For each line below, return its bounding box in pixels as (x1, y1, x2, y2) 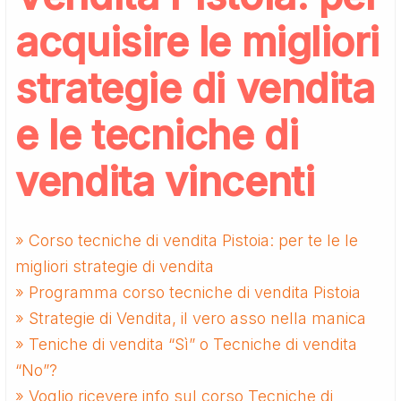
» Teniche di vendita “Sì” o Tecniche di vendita (15, 334, 358, 354)
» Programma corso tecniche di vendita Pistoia (15, 282, 362, 302)
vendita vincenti (15, 156, 315, 206)
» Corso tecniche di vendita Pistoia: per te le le (15, 230, 359, 250)
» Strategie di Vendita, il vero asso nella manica (15, 308, 367, 328)
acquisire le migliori (15, 16, 380, 66)
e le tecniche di (15, 109, 299, 159)
